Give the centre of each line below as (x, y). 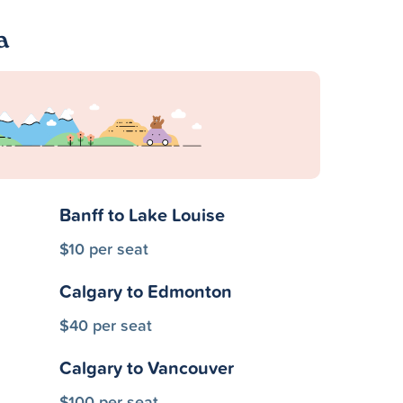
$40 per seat (106, 325)
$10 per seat (104, 248)
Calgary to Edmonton (146, 291)
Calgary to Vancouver (147, 367)
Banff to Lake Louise (142, 215)
